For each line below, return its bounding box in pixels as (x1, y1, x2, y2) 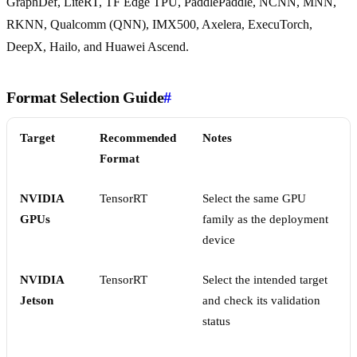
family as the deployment (202, 213, 328, 226)
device (202, 233, 235, 247)
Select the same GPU (202, 192, 306, 206)
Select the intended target (202, 273, 328, 287)
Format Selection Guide (6, 88, 164, 107)
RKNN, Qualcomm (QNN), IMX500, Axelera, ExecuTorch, (6, 18, 312, 32)
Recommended (100, 131, 177, 145)
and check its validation (202, 294, 320, 308)
